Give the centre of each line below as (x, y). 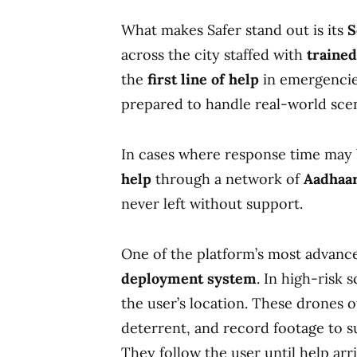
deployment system (189, 278)
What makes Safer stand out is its (234, 29)
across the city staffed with (214, 54)
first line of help (205, 79)
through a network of (229, 178)
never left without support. (212, 203)
